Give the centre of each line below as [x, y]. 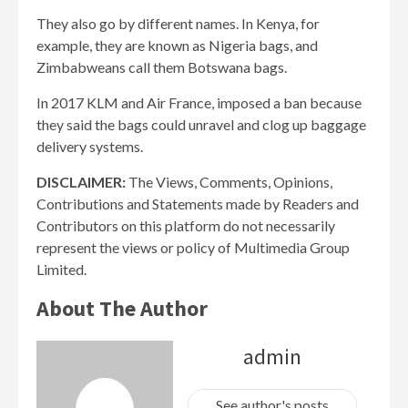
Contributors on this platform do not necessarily [186, 226]
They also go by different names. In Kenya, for [178, 24]
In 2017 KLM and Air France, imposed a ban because [199, 103]
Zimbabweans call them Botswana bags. [162, 67]
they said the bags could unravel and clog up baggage [201, 125]
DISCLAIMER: [82, 182]
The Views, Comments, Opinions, [230, 182]
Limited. [61, 270]
